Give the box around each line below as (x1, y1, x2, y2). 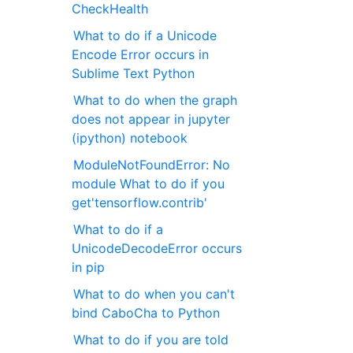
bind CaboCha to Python (72, 305, 221, 321)
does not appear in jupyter (72, 111, 231, 128)
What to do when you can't (73, 286, 236, 303)
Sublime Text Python (72, 65, 195, 82)
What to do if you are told (73, 332, 229, 348)
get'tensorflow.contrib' (72, 195, 208, 211)
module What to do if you (72, 176, 225, 192)
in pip (72, 259, 106, 276)
